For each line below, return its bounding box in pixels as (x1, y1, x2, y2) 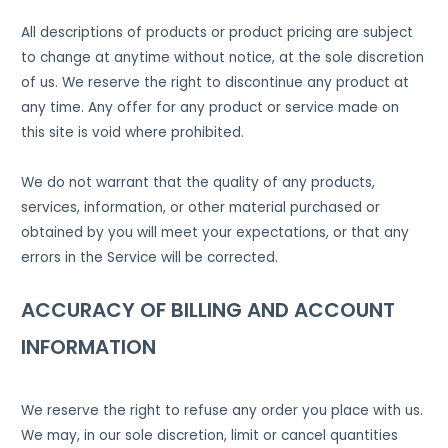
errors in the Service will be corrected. (21, 248, 283, 268)
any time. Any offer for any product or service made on (21, 98, 400, 118)
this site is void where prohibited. (21, 123, 245, 143)
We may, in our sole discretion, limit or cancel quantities (21, 426, 399, 446)
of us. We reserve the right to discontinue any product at (21, 73, 410, 93)
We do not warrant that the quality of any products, (21, 173, 376, 193)
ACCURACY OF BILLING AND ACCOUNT (21, 296, 396, 325)
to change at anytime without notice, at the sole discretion (21, 48, 425, 68)
